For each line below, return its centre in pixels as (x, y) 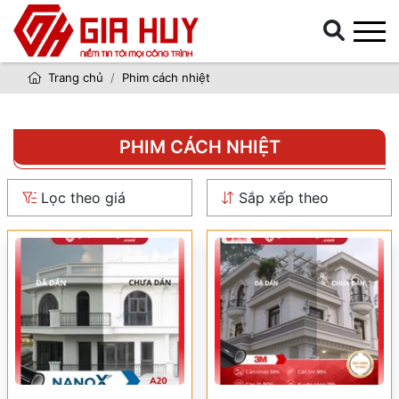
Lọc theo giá (81, 198)
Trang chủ (74, 77)
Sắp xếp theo (281, 198)
